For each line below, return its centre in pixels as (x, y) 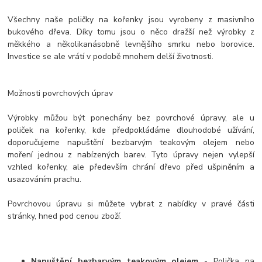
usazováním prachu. (45, 179)
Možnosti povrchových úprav (61, 93)
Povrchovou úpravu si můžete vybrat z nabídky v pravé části (131, 204)
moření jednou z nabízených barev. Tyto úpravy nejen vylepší (131, 154)
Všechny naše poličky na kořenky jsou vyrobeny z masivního (131, 19)
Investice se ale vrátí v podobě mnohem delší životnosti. (111, 56)
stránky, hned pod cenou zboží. (65, 216)
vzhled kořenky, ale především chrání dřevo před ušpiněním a (131, 167)
